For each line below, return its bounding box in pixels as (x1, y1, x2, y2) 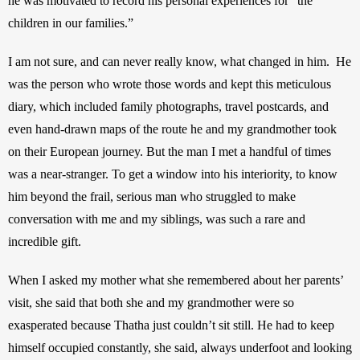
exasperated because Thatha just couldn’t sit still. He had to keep (8, 317, 334, 332)
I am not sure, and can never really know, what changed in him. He (8, 54, 351, 68)
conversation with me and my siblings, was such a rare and (8, 211, 305, 226)
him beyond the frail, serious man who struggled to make (8, 189, 296, 203)
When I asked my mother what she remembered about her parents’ (8, 272, 343, 287)
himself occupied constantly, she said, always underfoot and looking (8, 340, 352, 354)
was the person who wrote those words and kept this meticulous (8, 76, 331, 91)
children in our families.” (8, 15, 140, 30)
